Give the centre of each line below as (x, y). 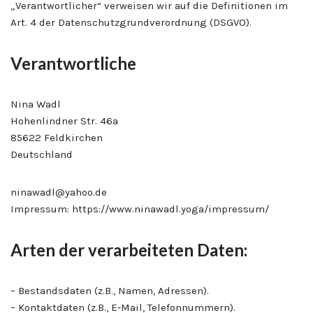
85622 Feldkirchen (57, 137)
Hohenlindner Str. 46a (64, 121)
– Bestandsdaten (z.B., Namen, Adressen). (110, 290)
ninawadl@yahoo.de (59, 192)
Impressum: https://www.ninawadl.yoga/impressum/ (140, 209)
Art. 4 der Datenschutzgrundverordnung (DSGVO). (131, 22)
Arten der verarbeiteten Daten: (129, 249)
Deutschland (42, 154)
